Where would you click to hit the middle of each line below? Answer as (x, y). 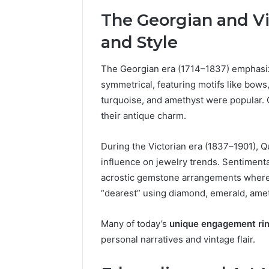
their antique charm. (144, 116)
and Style (139, 42)
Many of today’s (135, 224)
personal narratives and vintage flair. (178, 240)
